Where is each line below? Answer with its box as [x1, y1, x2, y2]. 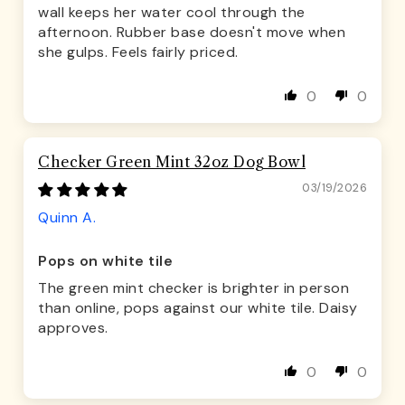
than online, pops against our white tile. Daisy [38, 298, 358, 318]
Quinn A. [38, 208, 96, 228]
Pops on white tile [38, 251, 173, 271]
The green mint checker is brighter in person [38, 278, 349, 298]
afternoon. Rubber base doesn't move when [38, 23, 345, 42]
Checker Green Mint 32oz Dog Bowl [38, 153, 306, 172]
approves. [38, 318, 108, 338]
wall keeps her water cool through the [38, 3, 306, 23]
